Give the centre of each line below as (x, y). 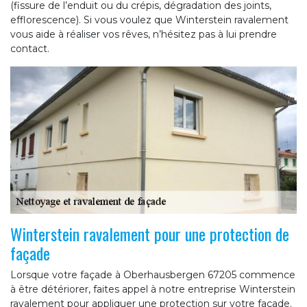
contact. (30, 49)
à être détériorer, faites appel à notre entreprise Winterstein (153, 289)
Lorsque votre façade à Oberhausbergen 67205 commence (153, 274)
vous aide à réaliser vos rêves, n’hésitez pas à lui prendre (144, 35)
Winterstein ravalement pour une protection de (150, 233)
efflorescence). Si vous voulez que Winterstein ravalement (149, 20)
